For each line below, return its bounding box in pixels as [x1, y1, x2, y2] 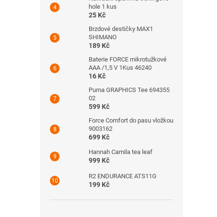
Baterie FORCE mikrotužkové [89, 56, 167, 63]
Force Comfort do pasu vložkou [89, 117, 173, 124]
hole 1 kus [89, 3, 117, 10]
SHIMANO [89, 33, 117, 41]
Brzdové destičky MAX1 [89, 25, 153, 32]
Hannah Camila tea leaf [89, 148, 153, 155]
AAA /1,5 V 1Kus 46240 [89, 64, 152, 71]
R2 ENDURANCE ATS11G [89, 172, 156, 180]
